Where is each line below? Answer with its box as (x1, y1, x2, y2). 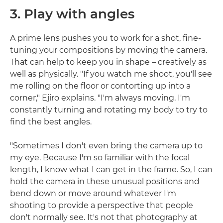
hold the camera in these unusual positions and (10, 177, 200, 187)
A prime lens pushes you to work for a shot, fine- (10, 33, 201, 43)
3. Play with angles (10, 6, 134, 22)
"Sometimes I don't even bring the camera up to (10, 141, 203, 151)
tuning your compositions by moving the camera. (10, 45, 207, 55)
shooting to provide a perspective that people (10, 201, 193, 211)
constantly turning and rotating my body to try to (10, 105, 208, 115)
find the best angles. (10, 117, 92, 127)
